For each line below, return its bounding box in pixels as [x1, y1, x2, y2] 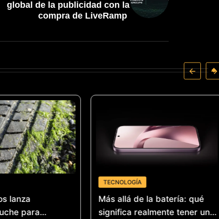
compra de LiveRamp [38, 11, 130, 21]
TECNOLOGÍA [103, 178, 142, 186]
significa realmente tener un [98, 207, 210, 217]
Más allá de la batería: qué [98, 194, 204, 204]
